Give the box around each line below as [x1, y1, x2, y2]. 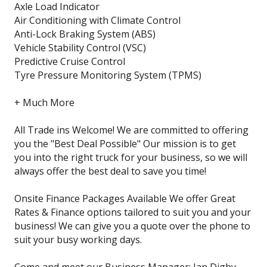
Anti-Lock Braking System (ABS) [14, 27, 156, 41]
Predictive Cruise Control [14, 55, 125, 68]
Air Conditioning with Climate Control [14, 14, 181, 27]
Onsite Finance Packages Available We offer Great [14, 192, 235, 205]
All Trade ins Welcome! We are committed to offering [14, 123, 249, 136]
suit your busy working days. [14, 233, 142, 246]
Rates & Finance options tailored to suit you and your [14, 206, 251, 219]
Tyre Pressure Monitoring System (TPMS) [14, 69, 201, 82]
